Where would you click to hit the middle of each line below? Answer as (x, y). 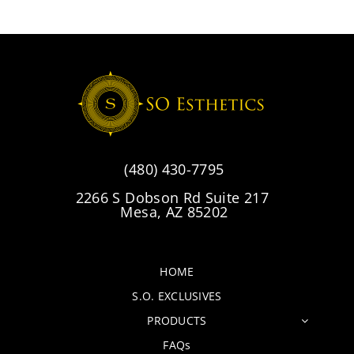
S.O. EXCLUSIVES (177, 296)
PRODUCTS (177, 321)
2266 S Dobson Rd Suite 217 (174, 198)
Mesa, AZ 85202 (174, 212)
